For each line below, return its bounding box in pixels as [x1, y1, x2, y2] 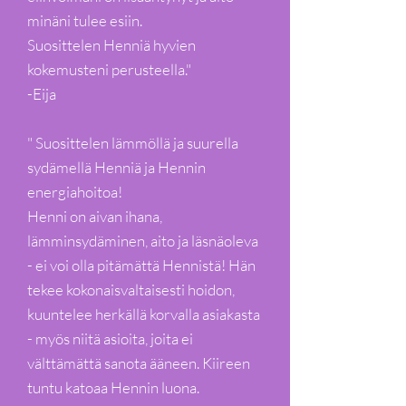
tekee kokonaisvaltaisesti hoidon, [27, 280, 235, 299]
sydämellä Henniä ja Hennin [27, 158, 206, 177]
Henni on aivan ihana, [27, 207, 162, 226]
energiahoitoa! [27, 182, 122, 201]
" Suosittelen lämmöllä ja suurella [27, 133, 238, 152]
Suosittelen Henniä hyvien [27, 35, 196, 54]
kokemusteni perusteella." [27, 60, 191, 79]
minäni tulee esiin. [27, 11, 205, 30]
